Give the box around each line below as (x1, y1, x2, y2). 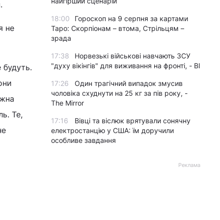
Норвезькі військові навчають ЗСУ (75, 52, 191, 60)
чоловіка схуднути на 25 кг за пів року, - (51, 89, 188, 97)
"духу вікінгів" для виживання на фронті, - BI (51, 61, 200, 70)
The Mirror (51, 99, 84, 107)
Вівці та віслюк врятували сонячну (75, 116, 191, 125)
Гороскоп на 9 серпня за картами (75, 14, 188, 23)
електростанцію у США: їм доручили (51, 126, 174, 135)
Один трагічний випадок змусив (75, 79, 183, 87)
